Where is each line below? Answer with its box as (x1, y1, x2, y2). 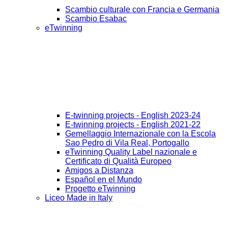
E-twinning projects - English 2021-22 (65, 120, 201, 129)
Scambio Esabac (65, 14, 127, 23)
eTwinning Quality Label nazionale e (65, 148, 197, 157)
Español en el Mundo (65, 175, 142, 184)
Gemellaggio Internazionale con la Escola (65, 129, 216, 138)
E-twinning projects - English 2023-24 (65, 111, 201, 120)
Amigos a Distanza (65, 166, 133, 175)
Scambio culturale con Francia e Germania (65, 5, 219, 14)
